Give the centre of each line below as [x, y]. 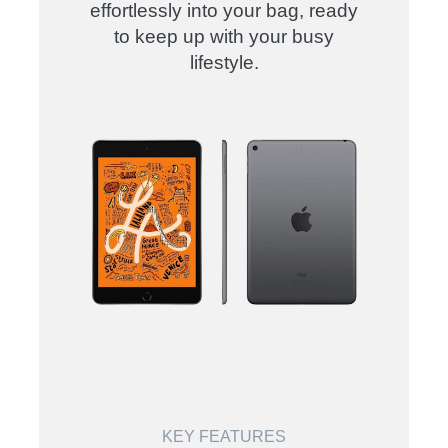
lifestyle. [224, 62]
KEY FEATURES [224, 436]
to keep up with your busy [224, 36]
